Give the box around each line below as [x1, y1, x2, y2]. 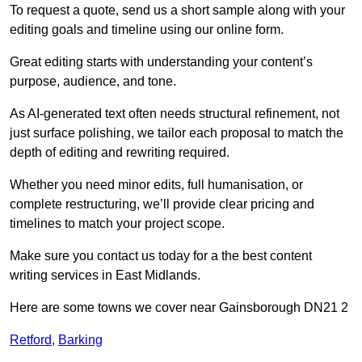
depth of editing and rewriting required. [10, 145, 229, 160]
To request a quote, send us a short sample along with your [10, 3, 345, 18]
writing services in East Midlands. [10, 268, 200, 283]
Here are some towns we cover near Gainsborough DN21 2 [10, 301, 348, 315]
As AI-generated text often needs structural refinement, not [10, 107, 339, 121]
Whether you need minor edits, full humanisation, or [10, 178, 303, 192]
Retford [10, 333, 52, 347]
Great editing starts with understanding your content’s [10, 55, 313, 69]
